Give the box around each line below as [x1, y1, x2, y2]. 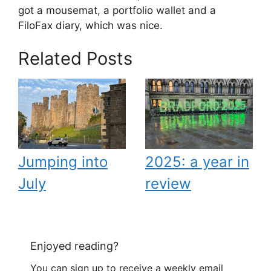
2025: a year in [145, 152, 249, 171]
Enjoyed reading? [30, 240, 119, 253]
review [145, 174, 191, 192]
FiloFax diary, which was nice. [18, 19, 163, 31]
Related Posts [18, 48, 132, 69]
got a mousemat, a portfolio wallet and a [18, 4, 216, 16]
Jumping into [18, 152, 108, 171]
